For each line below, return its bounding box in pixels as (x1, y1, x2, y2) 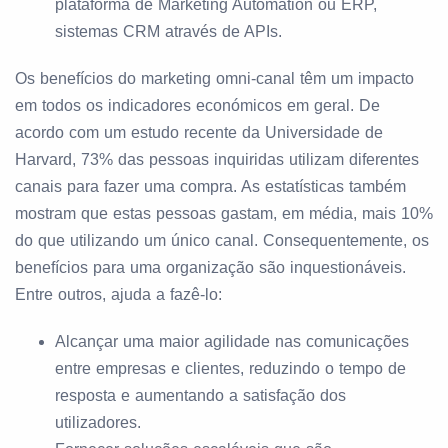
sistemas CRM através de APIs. (55, 23, 282, 40)
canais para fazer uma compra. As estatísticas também (15, 178, 406, 195)
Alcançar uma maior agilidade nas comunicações (55, 333, 409, 350)
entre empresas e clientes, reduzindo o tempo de (55, 360, 406, 377)
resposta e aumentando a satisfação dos (55, 387, 346, 404)
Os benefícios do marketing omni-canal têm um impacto (15, 70, 414, 87)
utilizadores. (55, 414, 141, 431)
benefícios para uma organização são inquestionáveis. (15, 259, 406, 276)
